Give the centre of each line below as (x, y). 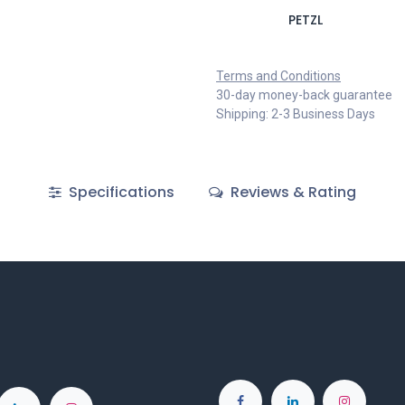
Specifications (119, 192)
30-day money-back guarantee (304, 95)
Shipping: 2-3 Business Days (296, 114)
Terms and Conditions (278, 76)
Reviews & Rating (292, 192)
